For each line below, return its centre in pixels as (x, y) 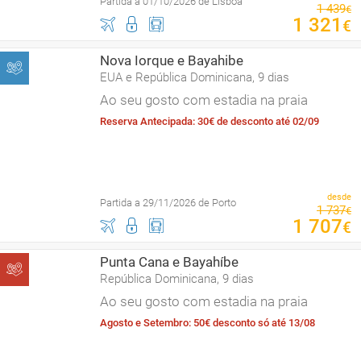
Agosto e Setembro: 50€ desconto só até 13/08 (207, 323)
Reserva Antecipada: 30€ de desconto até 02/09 (210, 121)
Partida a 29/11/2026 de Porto (168, 203)
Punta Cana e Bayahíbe (169, 262)
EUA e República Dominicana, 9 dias (195, 77)
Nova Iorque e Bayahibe (172, 60)
